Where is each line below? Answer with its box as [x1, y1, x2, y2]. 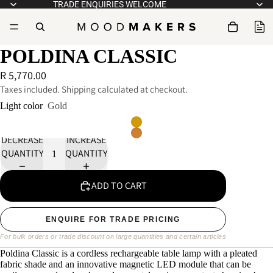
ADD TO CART [91, 179, 147, 192]
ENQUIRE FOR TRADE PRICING [45, 216, 181, 224]
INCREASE [66, 133, 106, 147]
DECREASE [1, 133, 43, 147]
